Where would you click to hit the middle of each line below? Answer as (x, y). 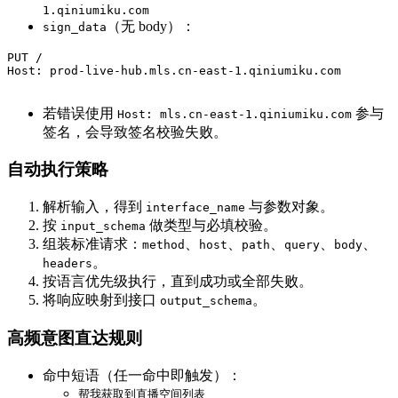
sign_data (75, 27)
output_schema (206, 301)
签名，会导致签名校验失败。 (135, 131)
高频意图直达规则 (75, 338)
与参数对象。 (290, 207)
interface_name (195, 208)
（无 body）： (151, 26)
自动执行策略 (58, 170)
